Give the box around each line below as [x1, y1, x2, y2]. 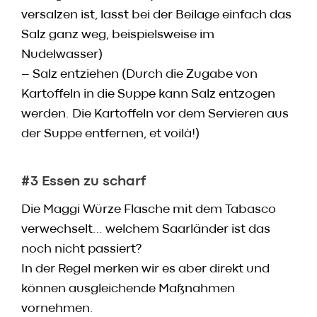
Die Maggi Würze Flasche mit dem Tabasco [21, 204, 276, 215]
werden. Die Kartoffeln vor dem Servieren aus [21, 109, 289, 120]
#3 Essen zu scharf [21, 175, 146, 188]
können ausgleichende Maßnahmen [21, 284, 235, 294]
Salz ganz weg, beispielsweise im [21, 30, 214, 40]
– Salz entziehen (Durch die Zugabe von [21, 69, 258, 80]
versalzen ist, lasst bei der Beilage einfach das [21, 10, 292, 21]
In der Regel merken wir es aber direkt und [21, 264, 270, 275]
